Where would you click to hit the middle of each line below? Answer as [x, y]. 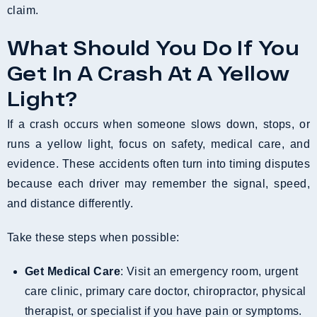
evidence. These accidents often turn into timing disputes [158, 163]
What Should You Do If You [154, 47]
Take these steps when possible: [93, 237]
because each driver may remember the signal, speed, [158, 183]
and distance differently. [70, 203]
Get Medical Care [77, 271]
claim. [23, 10]
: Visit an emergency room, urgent [209, 271]
